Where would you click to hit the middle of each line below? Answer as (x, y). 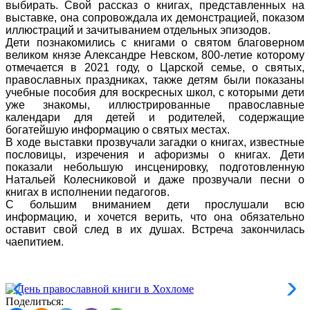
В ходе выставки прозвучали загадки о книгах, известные (155, 142)
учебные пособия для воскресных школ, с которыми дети (155, 92)
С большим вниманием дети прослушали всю (155, 204)
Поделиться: (35, 301)
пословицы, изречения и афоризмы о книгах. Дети (155, 154)
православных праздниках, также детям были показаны (155, 80)
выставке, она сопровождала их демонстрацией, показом (155, 17)
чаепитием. (35, 241)
